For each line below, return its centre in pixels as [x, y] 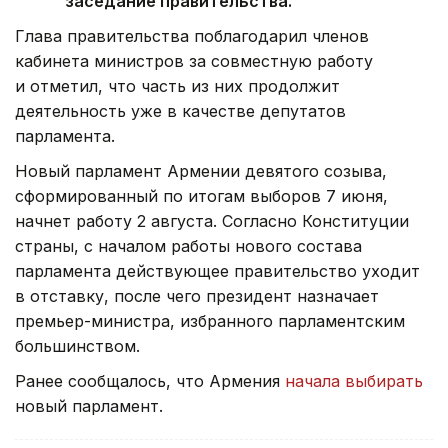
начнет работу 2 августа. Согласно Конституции [212, 221]
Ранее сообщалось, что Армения [150, 381]
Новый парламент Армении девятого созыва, [201, 171]
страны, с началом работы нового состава [188, 246]
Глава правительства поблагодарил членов [192, 36]
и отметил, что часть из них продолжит [177, 86]
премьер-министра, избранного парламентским [210, 321]
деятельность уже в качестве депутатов [180, 111]
